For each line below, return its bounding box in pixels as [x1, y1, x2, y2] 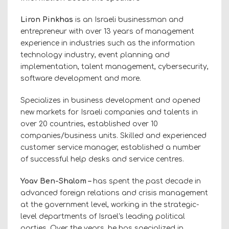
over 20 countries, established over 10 [20, 120, 158, 128]
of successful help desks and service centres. [20, 155, 184, 163]
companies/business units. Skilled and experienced [20, 131, 207, 140]
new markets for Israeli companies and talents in [20, 108, 198, 116]
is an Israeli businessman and [75, 15, 184, 24]
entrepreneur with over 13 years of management [20, 27, 194, 35]
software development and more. [20, 74, 141, 82]
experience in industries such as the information [20, 39, 195, 47]
